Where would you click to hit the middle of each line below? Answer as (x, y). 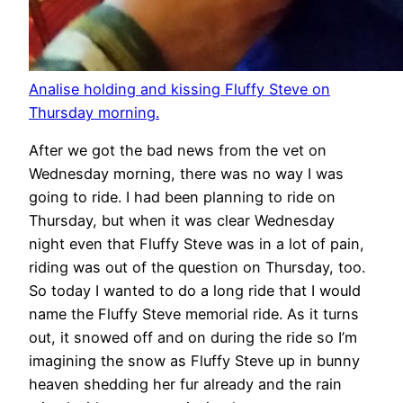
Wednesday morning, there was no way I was (186, 174)
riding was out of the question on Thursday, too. (197, 268)
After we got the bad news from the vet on (178, 151)
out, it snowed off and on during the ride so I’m (193, 338)
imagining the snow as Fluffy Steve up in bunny (194, 361)
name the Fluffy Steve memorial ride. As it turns (194, 314)
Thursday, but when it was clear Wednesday (182, 221)
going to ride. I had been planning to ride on (182, 197)
